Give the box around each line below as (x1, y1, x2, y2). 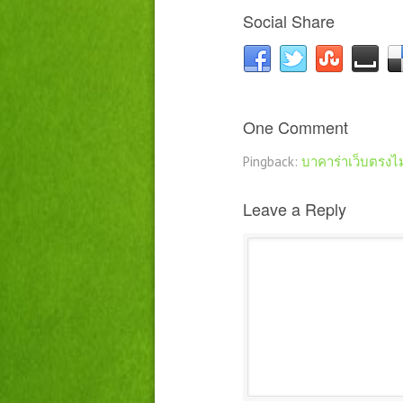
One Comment (243, 115, 348, 139)
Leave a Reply (243, 197, 346, 221)
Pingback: (243, 153, 301, 171)
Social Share (243, 9, 335, 33)
